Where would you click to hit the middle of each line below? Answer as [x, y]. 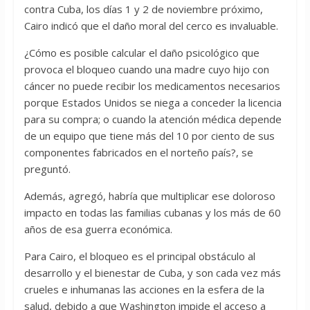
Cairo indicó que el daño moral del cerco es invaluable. [151, 26]
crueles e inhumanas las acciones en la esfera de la [144, 290]
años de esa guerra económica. [98, 229]
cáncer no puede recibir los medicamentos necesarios [152, 86]
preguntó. [47, 169]
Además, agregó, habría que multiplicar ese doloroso [149, 196]
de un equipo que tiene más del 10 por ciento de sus [149, 136]
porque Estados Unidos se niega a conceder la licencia [153, 103]
